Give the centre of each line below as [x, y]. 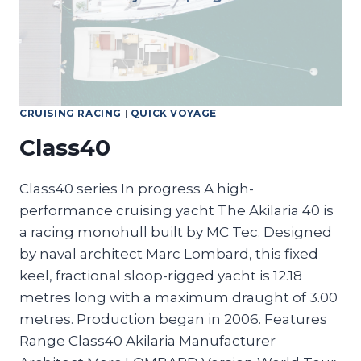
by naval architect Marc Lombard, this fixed [169, 253]
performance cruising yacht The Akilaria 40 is [176, 210]
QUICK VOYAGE [173, 113]
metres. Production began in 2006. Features [173, 319]
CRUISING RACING [71, 113]
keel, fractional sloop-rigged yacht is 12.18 [161, 275]
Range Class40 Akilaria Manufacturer [147, 340]
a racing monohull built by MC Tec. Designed [176, 232]
